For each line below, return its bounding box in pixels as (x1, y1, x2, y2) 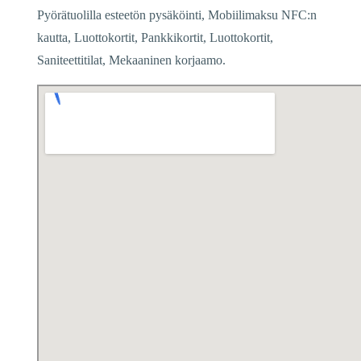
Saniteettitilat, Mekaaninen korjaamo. (37, 52, 226, 67)
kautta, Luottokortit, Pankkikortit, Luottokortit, (37, 30, 273, 44)
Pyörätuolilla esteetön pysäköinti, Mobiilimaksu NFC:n (37, 7, 317, 22)
